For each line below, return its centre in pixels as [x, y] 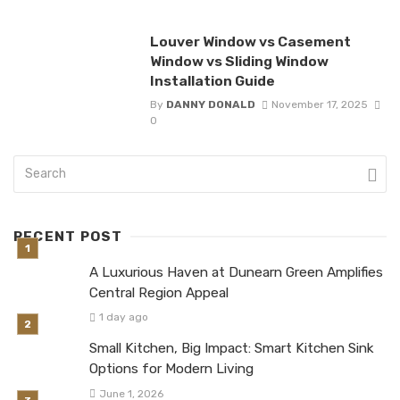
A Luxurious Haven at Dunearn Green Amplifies [236, 273]
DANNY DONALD [210, 105]
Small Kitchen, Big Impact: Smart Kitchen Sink [232, 349]
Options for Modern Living [171, 369]
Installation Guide [212, 80]
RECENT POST [68, 237]
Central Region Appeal [159, 293]
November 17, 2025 [319, 105]
